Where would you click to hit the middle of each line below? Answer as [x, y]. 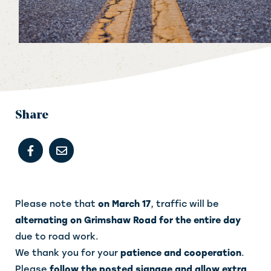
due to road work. [57, 237]
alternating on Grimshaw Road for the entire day [128, 220]
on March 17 [124, 204]
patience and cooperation [181, 253]
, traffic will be [185, 204]
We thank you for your [68, 253]
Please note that [57, 204]
